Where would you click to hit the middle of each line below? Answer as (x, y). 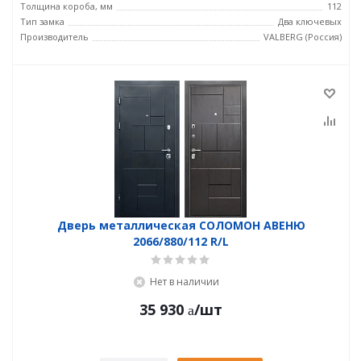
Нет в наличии (184, 282)
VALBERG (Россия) (303, 37)
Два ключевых (310, 21)
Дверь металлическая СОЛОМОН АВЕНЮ (181, 225)
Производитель (54, 37)
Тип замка (42, 21)
